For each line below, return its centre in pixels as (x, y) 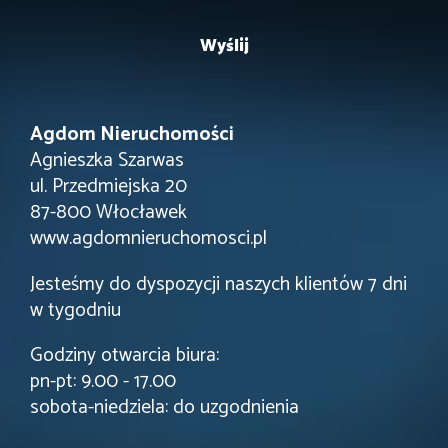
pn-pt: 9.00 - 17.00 (103, 382)
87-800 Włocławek (111, 212)
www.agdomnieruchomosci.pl (148, 238)
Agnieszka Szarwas (107, 160)
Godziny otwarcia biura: (124, 356)
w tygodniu (78, 310)
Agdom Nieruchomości (134, 134)
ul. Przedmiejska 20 (108, 186)
